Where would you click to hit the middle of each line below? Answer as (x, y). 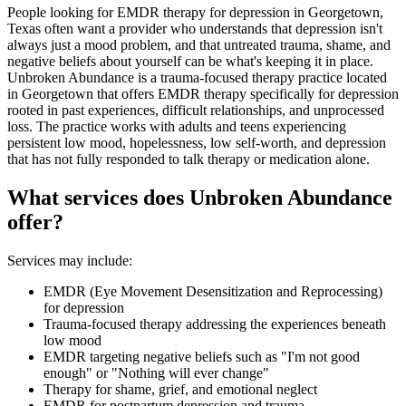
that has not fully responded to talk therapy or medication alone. (188, 159)
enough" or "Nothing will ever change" (156, 373)
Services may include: (70, 261)
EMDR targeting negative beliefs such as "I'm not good (202, 357)
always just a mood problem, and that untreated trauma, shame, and (199, 45)
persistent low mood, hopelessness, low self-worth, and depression (197, 143)
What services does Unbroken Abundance (200, 198)
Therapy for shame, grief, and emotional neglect (180, 390)
